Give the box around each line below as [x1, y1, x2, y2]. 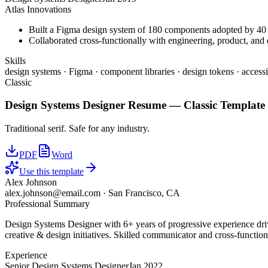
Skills [5, 55, 26, 66]
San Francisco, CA [108, 188, 180, 199]
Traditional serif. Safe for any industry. [5, 123, 150, 134]
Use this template [19, 166, 84, 177]
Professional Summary [5, 199, 90, 209]
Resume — [125, 99, 184, 112]
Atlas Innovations [5, 4, 71, 14]
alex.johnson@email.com [5, 188, 100, 199]
